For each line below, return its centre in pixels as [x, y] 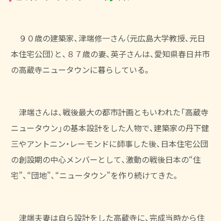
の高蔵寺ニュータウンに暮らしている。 [81, 70]
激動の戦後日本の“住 [164, 160]
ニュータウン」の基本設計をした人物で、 [83, 129]
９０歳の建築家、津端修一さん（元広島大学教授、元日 [108, 39]
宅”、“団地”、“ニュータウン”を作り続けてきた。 [95, 176]
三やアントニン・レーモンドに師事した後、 [86, 144]
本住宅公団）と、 [39, 55]
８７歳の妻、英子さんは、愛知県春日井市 [138, 55]
